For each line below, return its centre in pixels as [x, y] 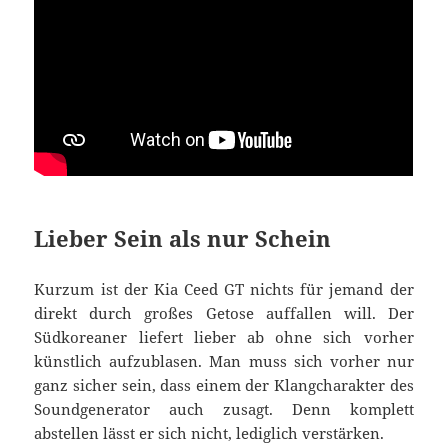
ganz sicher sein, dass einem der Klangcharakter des [224, 385]
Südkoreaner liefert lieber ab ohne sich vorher [224, 337]
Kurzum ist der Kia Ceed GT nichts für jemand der [224, 289]
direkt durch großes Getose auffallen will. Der [224, 313]
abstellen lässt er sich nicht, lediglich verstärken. [209, 433]
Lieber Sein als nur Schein [183, 238]
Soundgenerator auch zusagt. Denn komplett [224, 409]
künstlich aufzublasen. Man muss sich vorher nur [224, 361]
